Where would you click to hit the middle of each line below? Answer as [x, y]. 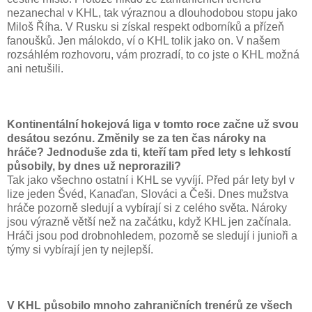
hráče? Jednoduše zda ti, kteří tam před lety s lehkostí [149, 152]
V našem [258, 40]
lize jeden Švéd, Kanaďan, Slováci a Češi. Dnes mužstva [148, 194]
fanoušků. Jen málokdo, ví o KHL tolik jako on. [122, 40]
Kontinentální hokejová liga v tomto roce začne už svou [153, 124]
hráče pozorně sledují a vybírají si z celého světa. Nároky [147, 208]
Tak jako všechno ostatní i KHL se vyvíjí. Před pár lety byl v [151, 180]
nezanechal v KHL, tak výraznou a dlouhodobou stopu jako [152, 13]
